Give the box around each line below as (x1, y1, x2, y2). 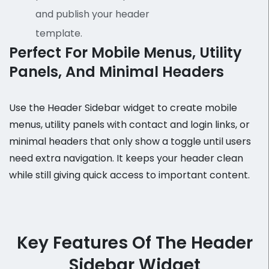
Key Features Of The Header (16, 231, 253, 255)
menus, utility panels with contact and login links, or (9, 117, 250, 131)
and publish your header (35, 7, 150, 21)
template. (35, 26, 82, 40)
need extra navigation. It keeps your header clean (9, 151, 243, 165)
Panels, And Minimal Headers (9, 61, 224, 82)
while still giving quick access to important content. (9, 168, 250, 182)
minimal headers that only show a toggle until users (9, 134, 251, 148)
